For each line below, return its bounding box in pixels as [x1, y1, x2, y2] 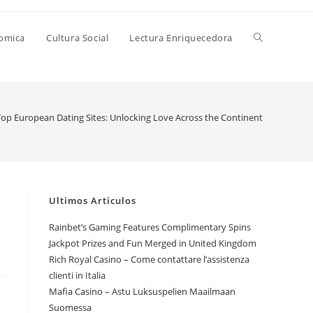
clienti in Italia [49, 269, 105, 282]
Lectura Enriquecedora [129, 31, 233, 44]
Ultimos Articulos [49, 194, 136, 207]
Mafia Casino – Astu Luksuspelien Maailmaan [49, 285, 235, 298]
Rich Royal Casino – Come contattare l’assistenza [49, 253, 249, 265]
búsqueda [254, 82, 301, 96]
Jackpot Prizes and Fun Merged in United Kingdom [49, 237, 256, 249]
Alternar [254, 31, 292, 44]
